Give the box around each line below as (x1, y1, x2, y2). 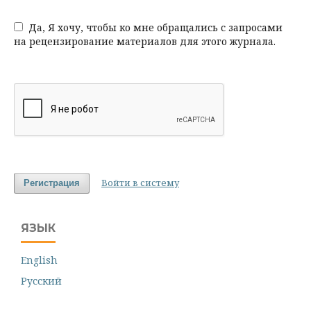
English (21, 253, 58, 267)
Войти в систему (101, 176, 179, 190)
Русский (21, 274, 62, 288)
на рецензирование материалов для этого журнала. (14, 35, 276, 49)
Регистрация (24, 178, 80, 189)
